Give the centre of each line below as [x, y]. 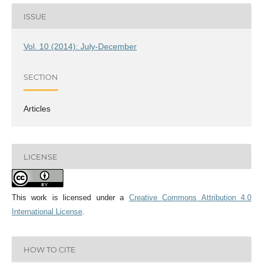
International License [47, 212]
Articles [37, 109]
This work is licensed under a [70, 198]
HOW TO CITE [49, 249]
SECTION [41, 77]
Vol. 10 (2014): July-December [80, 47]
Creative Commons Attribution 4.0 [190, 198]
